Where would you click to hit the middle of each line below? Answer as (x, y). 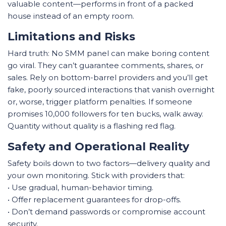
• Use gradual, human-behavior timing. (80, 187)
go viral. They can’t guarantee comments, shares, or (105, 65)
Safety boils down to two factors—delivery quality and (109, 163)
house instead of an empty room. (71, 16)
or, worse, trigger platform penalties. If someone (100, 102)
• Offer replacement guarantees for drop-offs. (94, 200)
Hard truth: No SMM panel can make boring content (108, 53)
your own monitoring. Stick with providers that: (96, 175)
